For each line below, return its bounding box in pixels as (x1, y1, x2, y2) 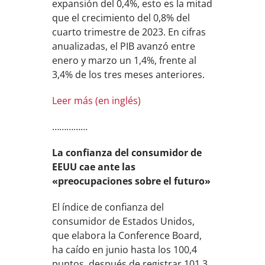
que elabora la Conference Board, (52, 229, 202, 242)
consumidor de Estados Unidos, (52, 215, 195, 228)
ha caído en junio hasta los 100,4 (52, 243, 198, 256)
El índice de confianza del (52, 201, 164, 214)
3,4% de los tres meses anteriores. (52, 68, 205, 81)
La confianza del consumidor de (52, 146, 202, 159)
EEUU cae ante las (52, 160, 136, 173)
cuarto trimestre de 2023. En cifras (52, 25, 206, 38)
